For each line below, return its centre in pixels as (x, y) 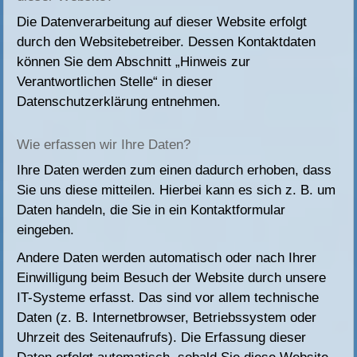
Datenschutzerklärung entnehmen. (119, 102)
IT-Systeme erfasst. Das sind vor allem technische (168, 298)
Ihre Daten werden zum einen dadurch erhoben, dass (175, 171)
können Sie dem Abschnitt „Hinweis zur (134, 62)
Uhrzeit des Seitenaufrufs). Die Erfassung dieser (162, 338)
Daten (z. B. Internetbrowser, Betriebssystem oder (167, 318)
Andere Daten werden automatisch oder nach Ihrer (167, 258)
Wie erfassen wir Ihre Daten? (104, 145)
